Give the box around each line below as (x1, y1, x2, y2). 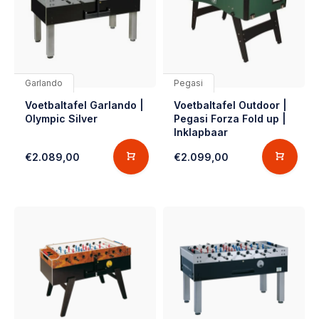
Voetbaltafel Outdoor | (174, 99, 287, 111)
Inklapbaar (174, 126, 228, 138)
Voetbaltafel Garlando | (25, 99, 144, 111)
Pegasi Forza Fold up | (174, 113, 286, 125)
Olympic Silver (25, 113, 98, 125)
